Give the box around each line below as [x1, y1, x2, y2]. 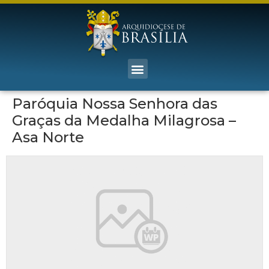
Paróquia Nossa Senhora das [12, 95, 217, 112]
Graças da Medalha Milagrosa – [12, 112, 236, 129]
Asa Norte [12, 128, 84, 146]
